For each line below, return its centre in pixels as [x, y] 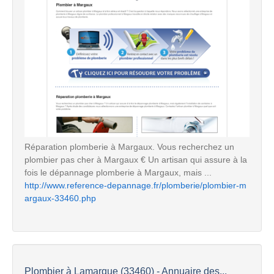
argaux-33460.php [60, 198]
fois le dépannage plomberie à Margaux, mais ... [118, 172]
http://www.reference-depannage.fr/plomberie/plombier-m [135, 185]
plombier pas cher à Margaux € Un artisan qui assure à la [136, 159]
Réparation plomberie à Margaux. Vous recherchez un [129, 146]
